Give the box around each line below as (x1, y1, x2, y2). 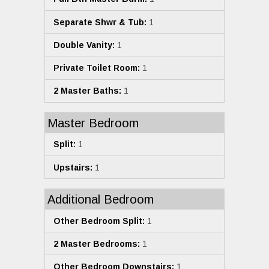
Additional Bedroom (47, 193, 154, 207)
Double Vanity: (53, 40, 115, 50)
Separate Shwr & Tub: (53, 17, 147, 27)
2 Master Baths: (53, 86, 121, 96)
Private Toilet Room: (53, 62, 140, 73)
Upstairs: (53, 162, 92, 172)
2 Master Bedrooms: (53, 238, 140, 249)
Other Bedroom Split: (53, 216, 145, 226)
